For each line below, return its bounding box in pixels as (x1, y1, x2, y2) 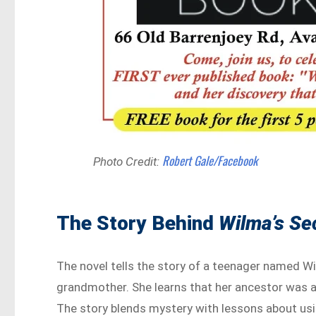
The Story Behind (56, 211, 219, 235)
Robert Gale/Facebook (162, 151, 258, 169)
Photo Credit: (93, 154, 163, 169)
